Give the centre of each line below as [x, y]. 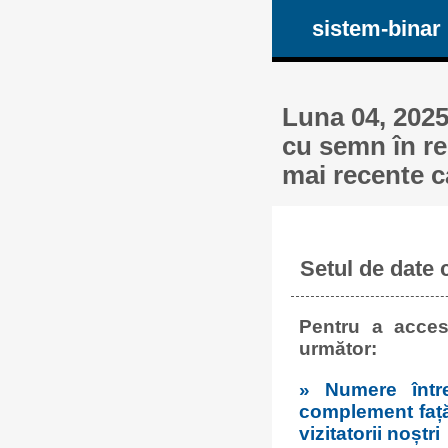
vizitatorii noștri [369, 434]
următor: [337, 348]
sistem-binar [376, 28]
